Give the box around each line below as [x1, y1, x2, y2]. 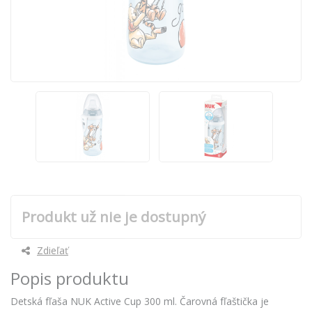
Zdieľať [37, 243, 68, 257]
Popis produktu [10, 266, 129, 290]
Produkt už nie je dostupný [22, 206, 205, 226]
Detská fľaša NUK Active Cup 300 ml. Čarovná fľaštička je [10, 294, 269, 308]
